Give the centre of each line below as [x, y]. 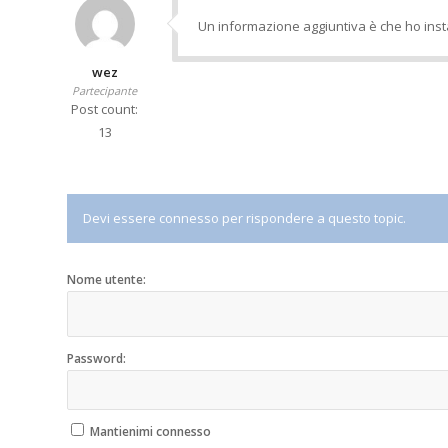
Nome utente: [106, 280]
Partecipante [104, 91]
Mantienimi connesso [150, 432]
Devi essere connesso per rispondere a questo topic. [244, 218]
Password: [96, 359]
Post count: [104, 109]
